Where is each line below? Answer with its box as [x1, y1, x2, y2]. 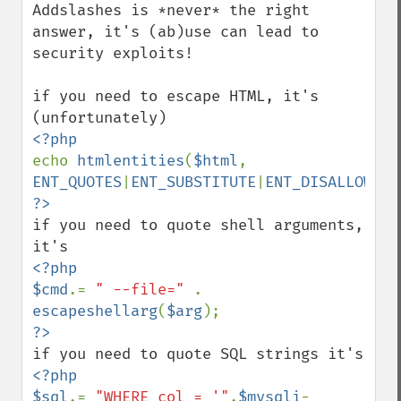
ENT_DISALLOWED [265, 173, 390, 192]
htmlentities [77, 151, 184, 170]
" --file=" [95, 280, 193, 299]
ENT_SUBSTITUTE [131, 173, 256, 192]
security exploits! [32, 44, 193, 63]
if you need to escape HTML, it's [32, 87, 319, 106]
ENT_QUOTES [32, 173, 122, 192]
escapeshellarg [32, 302, 158, 320]
